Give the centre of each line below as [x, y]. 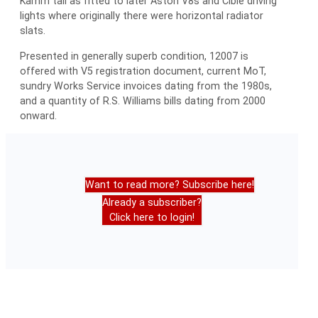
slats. [33, 31]
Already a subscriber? [152, 202]
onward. [38, 115]
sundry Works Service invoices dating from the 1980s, [146, 86]
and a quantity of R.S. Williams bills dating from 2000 [143, 100]
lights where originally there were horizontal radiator [142, 16]
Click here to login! [152, 217]
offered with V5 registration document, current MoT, [143, 71]
